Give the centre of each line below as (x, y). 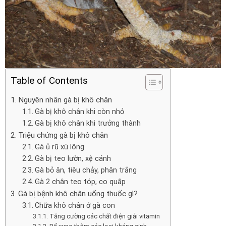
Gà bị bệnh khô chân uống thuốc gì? (78, 193)
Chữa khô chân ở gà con (75, 205)
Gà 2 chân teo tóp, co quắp (80, 182)
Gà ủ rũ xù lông (59, 147)
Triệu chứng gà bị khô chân (63, 135)
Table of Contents (49, 80)
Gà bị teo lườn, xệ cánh (73, 158)
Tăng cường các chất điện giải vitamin (105, 216)
